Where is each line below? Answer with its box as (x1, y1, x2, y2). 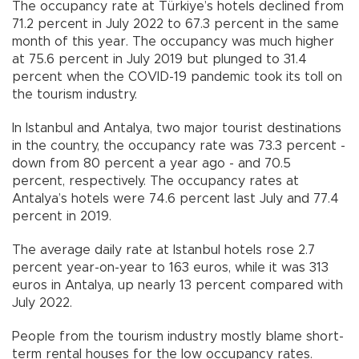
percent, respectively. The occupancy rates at (12, 174, 299, 188)
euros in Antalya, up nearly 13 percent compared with (12, 278, 343, 292)
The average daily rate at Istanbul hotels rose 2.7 (12, 243, 315, 256)
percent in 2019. (12, 209, 111, 223)
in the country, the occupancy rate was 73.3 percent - (12, 139, 345, 152)
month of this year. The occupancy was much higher (12, 34, 334, 48)
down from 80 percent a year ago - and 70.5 (12, 156, 291, 170)
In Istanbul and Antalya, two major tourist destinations (12, 121, 341, 135)
